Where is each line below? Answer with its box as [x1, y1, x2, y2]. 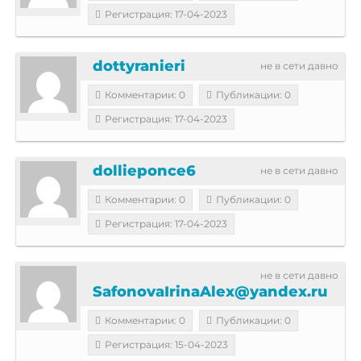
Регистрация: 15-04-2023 [105, 338, 228, 351]
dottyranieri [93, 56, 185, 75]
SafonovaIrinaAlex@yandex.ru [93, 282, 327, 301]
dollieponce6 [93, 161, 196, 180]
